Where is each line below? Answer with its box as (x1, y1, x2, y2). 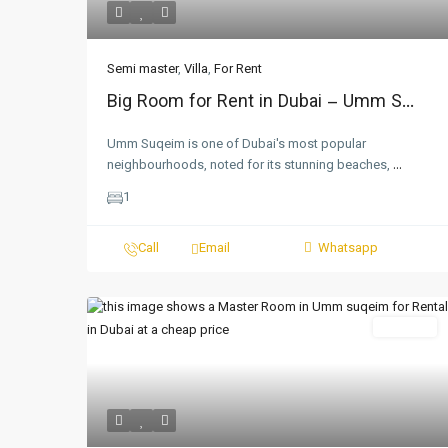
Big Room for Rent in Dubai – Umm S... (107, 89, 414, 117)
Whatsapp (317, 239, 378, 259)
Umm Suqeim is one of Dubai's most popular (107, 135, 366, 155)
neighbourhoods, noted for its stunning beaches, (107, 156, 393, 176)
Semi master (107, 60, 178, 80)
